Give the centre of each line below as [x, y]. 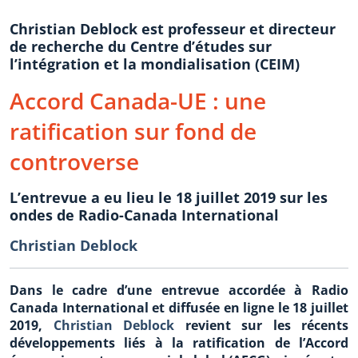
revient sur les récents [261, 325]
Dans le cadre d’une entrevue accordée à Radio [179, 290]
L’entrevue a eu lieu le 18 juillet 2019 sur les [169, 197]
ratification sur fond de [133, 131]
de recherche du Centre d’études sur [141, 46]
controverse [74, 161]
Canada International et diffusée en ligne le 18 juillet [179, 308]
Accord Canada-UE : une [138, 101]
